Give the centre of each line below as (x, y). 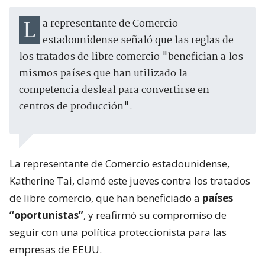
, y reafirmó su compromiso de (155, 215)
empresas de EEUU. (56, 249)
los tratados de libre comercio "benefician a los (131, 57)
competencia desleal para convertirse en (114, 90)
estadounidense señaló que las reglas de (138, 40)
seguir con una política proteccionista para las (118, 232)
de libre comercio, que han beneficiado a (106, 198)
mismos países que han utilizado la (103, 73)
